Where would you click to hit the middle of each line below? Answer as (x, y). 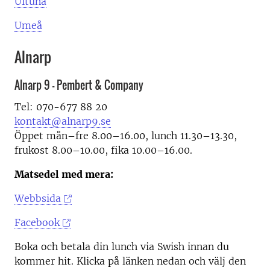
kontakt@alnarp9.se (63, 121)
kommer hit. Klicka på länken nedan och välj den (130, 261)
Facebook (37, 223)
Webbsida (38, 199)
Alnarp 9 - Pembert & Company (79, 85)
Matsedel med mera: (64, 174)
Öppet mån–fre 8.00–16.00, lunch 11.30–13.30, (126, 136)
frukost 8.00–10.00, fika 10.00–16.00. (103, 150)
